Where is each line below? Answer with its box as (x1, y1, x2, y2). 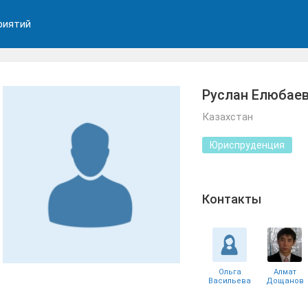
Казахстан (202, 111, 253, 123)
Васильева (208, 276, 251, 285)
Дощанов (265, 276, 304, 285)
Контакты (202, 192, 261, 206)
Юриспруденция (210, 140, 285, 151)
